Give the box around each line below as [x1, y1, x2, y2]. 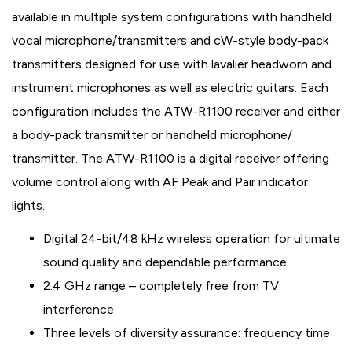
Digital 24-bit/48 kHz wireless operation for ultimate [43, 231, 340, 246]
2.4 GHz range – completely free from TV [43, 278, 279, 293]
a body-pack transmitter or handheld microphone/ [12, 127, 292, 142]
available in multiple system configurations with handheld [12, 9, 332, 24]
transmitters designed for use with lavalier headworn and [12, 57, 332, 71]
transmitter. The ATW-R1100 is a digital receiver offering [12, 151, 329, 166]
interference [43, 302, 114, 317]
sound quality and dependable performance [43, 255, 287, 269]
